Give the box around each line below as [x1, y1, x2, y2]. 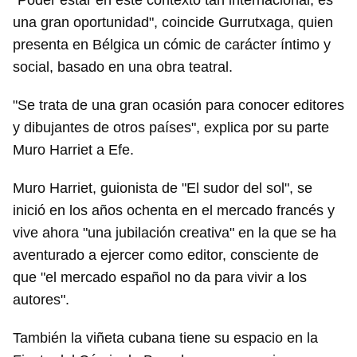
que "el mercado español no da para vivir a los [13, 269, 307, 285]
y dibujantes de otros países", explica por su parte [13, 120, 329, 135]
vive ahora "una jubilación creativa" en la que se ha [13, 225, 336, 241]
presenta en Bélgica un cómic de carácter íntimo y [13, 37, 331, 53]
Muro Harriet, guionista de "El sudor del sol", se [13, 180, 312, 196]
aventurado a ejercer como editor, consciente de [13, 247, 319, 263]
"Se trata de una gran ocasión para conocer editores [13, 97, 344, 113]
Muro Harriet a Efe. [13, 142, 134, 158]
